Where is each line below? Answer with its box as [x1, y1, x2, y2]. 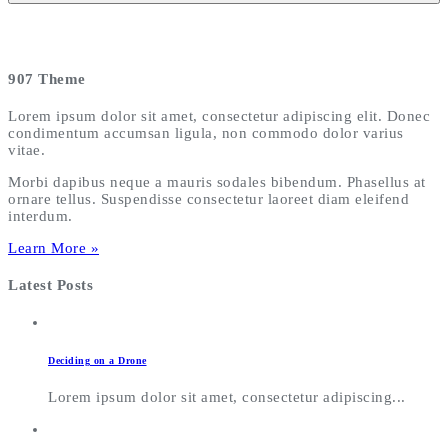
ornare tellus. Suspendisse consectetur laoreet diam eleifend [8, 191, 409, 208]
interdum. [8, 208, 73, 225]
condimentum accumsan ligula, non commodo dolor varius [8, 125, 404, 142]
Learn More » [8, 240, 99, 257]
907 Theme [8, 71, 86, 88]
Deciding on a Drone [48, 354, 147, 366]
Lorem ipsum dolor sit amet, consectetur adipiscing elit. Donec [8, 108, 430, 125]
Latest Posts [8, 277, 93, 294]
